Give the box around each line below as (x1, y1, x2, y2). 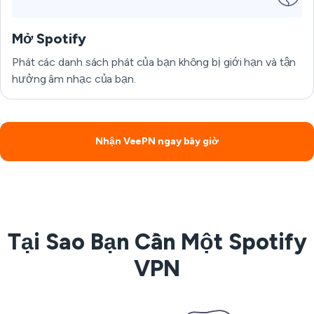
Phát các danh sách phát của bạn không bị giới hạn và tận (12, 55, 296, 69)
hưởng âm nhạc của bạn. (12, 72, 136, 86)
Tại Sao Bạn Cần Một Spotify (7, 228, 307, 255)
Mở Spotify (12, 30, 86, 47)
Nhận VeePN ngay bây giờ (95, 135, 219, 147)
